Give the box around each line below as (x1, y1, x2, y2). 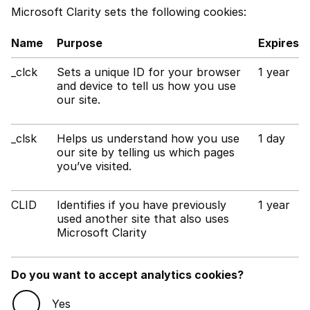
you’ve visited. (57, 159, 131, 173)
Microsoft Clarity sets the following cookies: (11, 5, 246, 19)
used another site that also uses (57, 212, 229, 226)
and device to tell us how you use (57, 79, 236, 93)
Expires (258, 36, 299, 50)
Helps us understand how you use (57, 131, 239, 145)
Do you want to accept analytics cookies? (11, 268, 244, 282)
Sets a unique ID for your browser (57, 65, 241, 79)
